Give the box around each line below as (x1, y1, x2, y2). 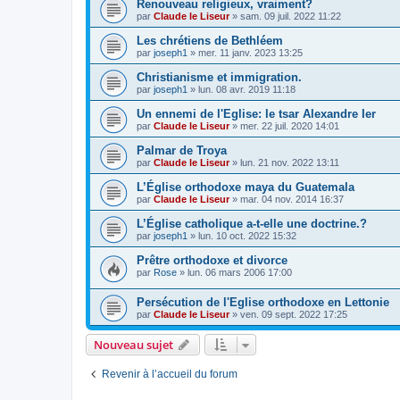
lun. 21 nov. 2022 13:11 (240, 156, 339, 168)
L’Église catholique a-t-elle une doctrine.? (137, 216, 367, 230)
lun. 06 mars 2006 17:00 (187, 266, 292, 278)
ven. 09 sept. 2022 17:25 (240, 308, 347, 320)
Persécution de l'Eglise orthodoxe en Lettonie (137, 295, 389, 309)
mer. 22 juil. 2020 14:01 (240, 120, 339, 131)
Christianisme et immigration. (137, 70, 302, 84)
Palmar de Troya (137, 143, 227, 157)
